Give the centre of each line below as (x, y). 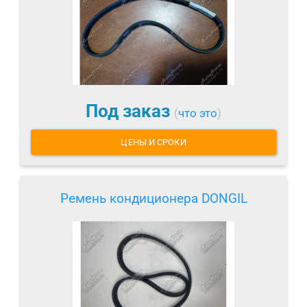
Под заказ (130, 111)
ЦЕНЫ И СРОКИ (153, 143)
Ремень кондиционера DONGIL (153, 199)
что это (198, 113)
